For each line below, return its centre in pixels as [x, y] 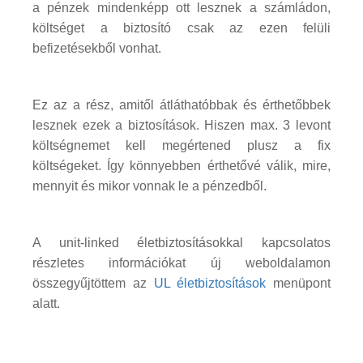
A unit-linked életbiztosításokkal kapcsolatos [181, 243]
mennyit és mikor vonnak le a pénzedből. [149, 186]
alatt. [46, 304]
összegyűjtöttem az [93, 284]
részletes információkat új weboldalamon [181, 263]
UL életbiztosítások [210, 284]
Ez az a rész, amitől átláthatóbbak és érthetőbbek [181, 105]
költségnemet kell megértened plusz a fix [181, 146]
